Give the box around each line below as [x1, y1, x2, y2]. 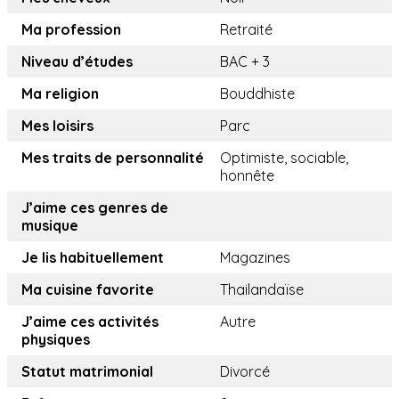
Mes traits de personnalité [21, 149, 204, 167]
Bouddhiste [220, 85, 295, 103]
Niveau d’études [21, 53, 133, 71]
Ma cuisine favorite [21, 281, 154, 299]
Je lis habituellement [21, 248, 164, 267]
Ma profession [21, 20, 121, 39]
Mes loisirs [21, 117, 94, 135]
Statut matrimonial [21, 362, 153, 381]
